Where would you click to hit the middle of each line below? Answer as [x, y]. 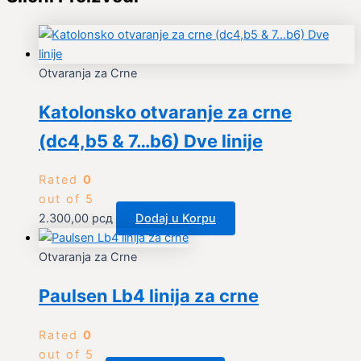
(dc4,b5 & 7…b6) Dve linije [151, 141]
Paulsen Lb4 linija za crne [149, 296]
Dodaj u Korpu [176, 219]
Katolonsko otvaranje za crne [165, 112]
